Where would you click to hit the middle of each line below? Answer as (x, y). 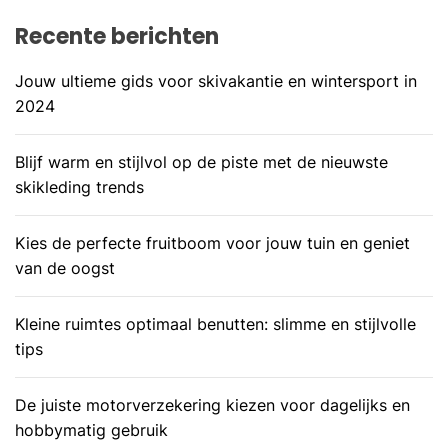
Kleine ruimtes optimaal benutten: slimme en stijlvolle (215, 324)
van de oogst (65, 268)
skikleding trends (79, 187)
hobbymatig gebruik (91, 430)
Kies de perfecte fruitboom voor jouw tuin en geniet (212, 243)
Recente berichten (117, 37)
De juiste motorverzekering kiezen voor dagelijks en (212, 405)
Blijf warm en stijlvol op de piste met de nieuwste (201, 162)
